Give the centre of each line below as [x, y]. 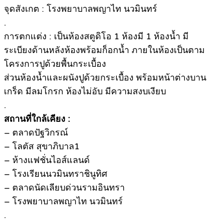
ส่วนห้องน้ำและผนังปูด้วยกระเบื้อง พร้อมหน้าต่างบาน [105, 77]
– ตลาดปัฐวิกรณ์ [36, 132]
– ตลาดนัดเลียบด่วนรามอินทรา [64, 187]
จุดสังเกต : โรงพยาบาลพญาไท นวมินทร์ [81, 9]
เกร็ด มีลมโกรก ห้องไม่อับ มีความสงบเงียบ [85, 91]
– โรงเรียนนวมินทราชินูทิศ [55, 174]
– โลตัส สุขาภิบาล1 [42, 146]
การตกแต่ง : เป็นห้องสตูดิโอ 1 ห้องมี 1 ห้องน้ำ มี [96, 36]
